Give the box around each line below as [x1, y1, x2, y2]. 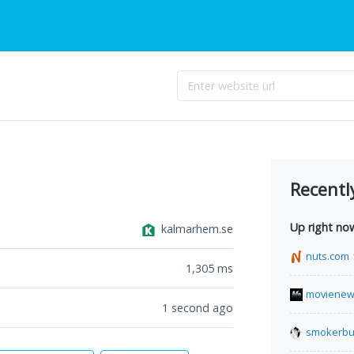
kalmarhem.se [161, 221, 233, 236]
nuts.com [306, 249, 349, 263]
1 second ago [162, 300, 233, 315]
